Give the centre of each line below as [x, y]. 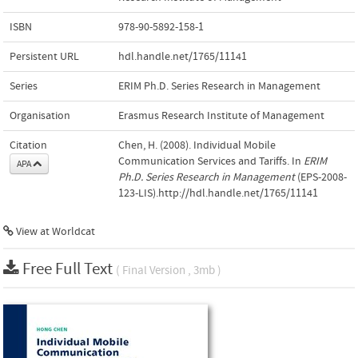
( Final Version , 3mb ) [169, 270]
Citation [28, 145]
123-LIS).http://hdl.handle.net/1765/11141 [218, 193]
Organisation [40, 115]
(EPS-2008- [321, 177]
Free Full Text [69, 269]
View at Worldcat [54, 231]
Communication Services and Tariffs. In [211, 161]
